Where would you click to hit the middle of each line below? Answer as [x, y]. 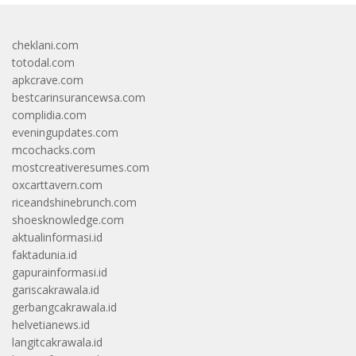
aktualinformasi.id [57, 237]
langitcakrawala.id [57, 342]
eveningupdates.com [65, 132]
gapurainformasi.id [60, 272]
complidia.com [49, 114]
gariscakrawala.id [56, 289]
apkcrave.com [48, 79]
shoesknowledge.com [68, 219]
